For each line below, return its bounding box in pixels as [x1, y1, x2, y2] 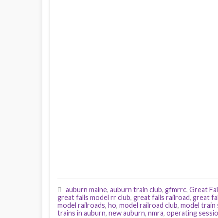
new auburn [109, 208, 145, 217]
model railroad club [119, 200, 178, 209]
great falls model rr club [57, 193, 130, 201]
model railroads [57, 200, 105, 209]
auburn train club [110, 185, 162, 194]
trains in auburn [57, 208, 106, 217]
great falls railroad [133, 193, 190, 201]
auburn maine [66, 185, 107, 194]
